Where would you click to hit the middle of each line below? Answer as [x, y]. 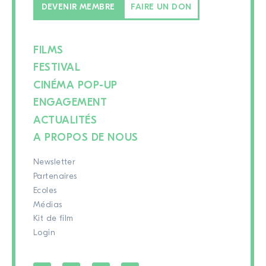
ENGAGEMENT [70, 103]
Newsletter [54, 162]
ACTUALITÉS [65, 120]
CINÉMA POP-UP [76, 85]
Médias [48, 205]
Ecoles [45, 190]
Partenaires [55, 177]
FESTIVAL [57, 68]
